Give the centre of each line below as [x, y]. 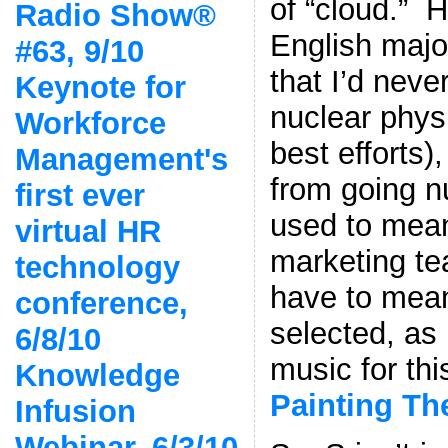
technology [97, 267]
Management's [121, 159]
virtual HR [87, 231]
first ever [79, 195]
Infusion [75, 411]
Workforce [90, 123]
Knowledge [97, 375]
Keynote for [100, 87]
